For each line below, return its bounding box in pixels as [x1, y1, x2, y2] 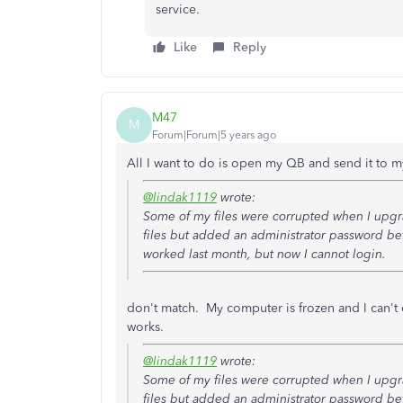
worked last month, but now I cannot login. [143, 246, 386, 262]
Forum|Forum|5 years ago [152, 128, 276, 141]
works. [127, 319, 167, 335]
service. [156, 2, 200, 17]
